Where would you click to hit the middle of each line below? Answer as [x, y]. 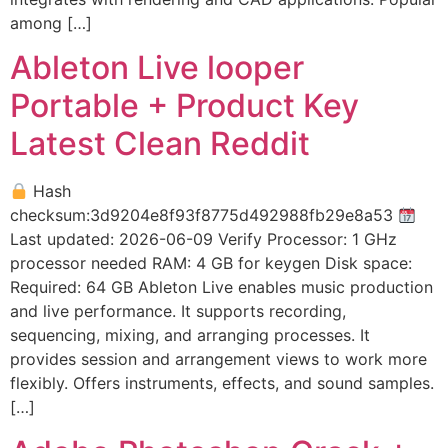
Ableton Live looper [157, 68]
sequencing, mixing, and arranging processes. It [190, 335]
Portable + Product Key [184, 106]
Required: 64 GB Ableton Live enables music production [221, 287]
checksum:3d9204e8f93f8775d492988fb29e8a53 [204, 215]
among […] [51, 22]
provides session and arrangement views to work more [218, 359]
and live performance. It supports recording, [178, 311]
